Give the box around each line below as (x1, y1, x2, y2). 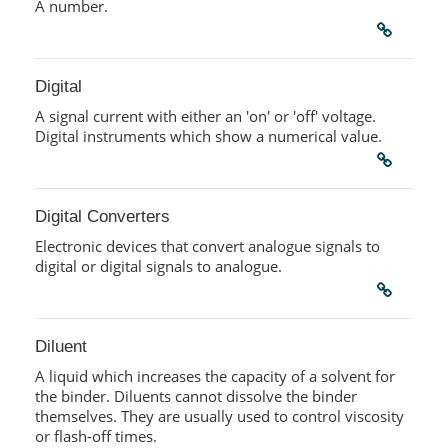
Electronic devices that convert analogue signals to (34, 236, 380, 257)
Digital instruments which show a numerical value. (34, 126, 382, 147)
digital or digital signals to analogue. (34, 256, 282, 277)
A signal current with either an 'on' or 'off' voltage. (34, 106, 376, 127)
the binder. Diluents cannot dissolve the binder (34, 386, 357, 407)
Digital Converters (34, 206, 170, 227)
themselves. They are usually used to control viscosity (34, 406, 404, 427)
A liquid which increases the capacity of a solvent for (34, 366, 395, 387)
